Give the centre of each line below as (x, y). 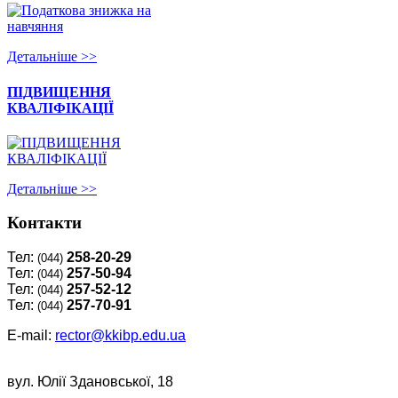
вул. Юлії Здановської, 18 (90, 382)
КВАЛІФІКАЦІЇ (60, 107)
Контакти (44, 223)
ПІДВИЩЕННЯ (59, 92)
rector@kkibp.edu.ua (120, 336)
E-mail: (31, 336)
